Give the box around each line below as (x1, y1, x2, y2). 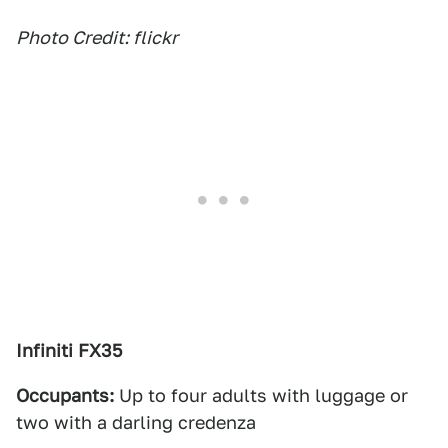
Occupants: (16, 385, 114, 406)
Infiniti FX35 (16, 340, 122, 361)
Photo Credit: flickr (16, 27, 178, 48)
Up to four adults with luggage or (114, 385, 408, 406)
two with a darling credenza (16, 412, 256, 433)
